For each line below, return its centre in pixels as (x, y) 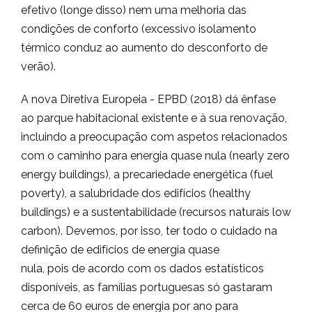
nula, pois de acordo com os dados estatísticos (142, 268)
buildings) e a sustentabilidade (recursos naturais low (156, 212)
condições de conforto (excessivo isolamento (139, 29)
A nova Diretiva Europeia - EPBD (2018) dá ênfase (148, 99)
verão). (38, 67)
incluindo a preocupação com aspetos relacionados (154, 137)
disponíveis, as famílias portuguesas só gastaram (147, 287)
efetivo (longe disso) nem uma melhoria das (134, 10)
